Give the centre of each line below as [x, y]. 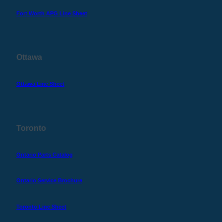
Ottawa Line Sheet [40, 84]
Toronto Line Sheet [41, 207]
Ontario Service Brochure [49, 181]
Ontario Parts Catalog [45, 154]
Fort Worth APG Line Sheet [52, 14]
